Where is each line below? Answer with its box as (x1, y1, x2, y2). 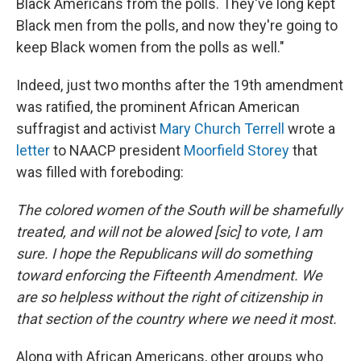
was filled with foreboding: (16, 163, 184, 180)
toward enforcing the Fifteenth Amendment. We (16, 266, 322, 284)
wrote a (284, 119, 335, 137)
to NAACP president (50, 141, 184, 159)
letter (16, 141, 50, 159)
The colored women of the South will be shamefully (16, 201, 342, 218)
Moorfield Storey (184, 141, 289, 159)
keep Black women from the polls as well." (16, 38, 284, 56)
